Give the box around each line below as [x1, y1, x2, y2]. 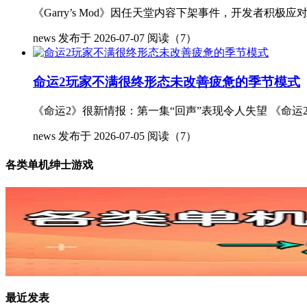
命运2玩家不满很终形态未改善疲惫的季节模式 [33, 75, 300, 90]
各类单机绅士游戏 [5, 159, 93, 171]
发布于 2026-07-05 [58, 130, 145, 142]
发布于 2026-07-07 [58, 32, 145, 45]
